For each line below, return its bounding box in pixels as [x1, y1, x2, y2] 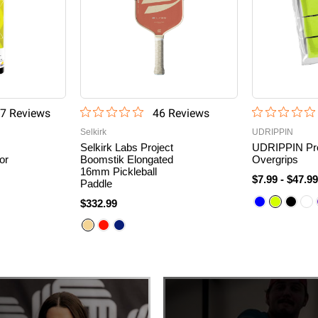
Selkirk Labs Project [79, 141, 173, 153]
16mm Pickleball [79, 165, 157, 177]
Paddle [79, 177, 112, 190]
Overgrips [252, 153, 299, 165]
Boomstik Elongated [79, 153, 173, 165]
